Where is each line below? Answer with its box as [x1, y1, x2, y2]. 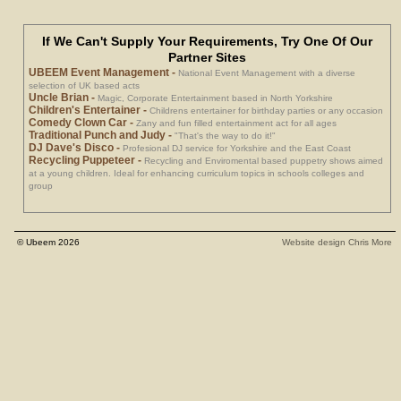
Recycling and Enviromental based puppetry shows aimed [144, 155, 384, 166]
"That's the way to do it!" [175, 130, 277, 141]
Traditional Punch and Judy [29, 128, 166, 141]
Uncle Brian [29, 90, 90, 104]
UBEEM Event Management [29, 65, 170, 79]
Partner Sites [168, 49, 246, 64]
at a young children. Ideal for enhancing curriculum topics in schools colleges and [29, 167, 365, 178]
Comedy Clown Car [29, 115, 128, 129]
